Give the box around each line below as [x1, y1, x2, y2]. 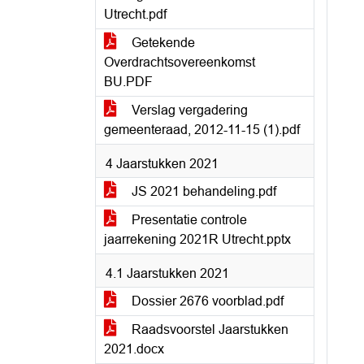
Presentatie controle [128, 213, 247, 227]
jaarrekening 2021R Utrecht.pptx [104, 232, 291, 246]
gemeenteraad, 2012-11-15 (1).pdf [104, 123, 300, 136]
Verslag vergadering [128, 103, 248, 117]
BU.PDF [104, 75, 153, 89]
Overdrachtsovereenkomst [104, 55, 255, 69]
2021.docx [104, 342, 164, 356]
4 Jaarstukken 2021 [106, 157, 219, 171]
